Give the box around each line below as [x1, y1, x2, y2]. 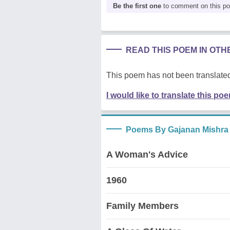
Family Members [106, 200, 179, 211]
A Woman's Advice [106, 149, 188, 160]
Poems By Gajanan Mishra [126, 125, 228, 134]
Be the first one [113, 2, 161, 10]
